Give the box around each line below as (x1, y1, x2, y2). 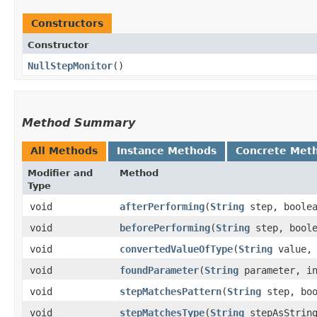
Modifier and (28, 168, 93, 179)
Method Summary (22, 116, 135, 130)
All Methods (30, 145, 98, 157)
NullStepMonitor (28, 60, 113, 72)
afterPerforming (120, 201, 204, 213)
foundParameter (120, 265, 199, 277)
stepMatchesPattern (120, 286, 221, 298)
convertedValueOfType (120, 243, 233, 255)
